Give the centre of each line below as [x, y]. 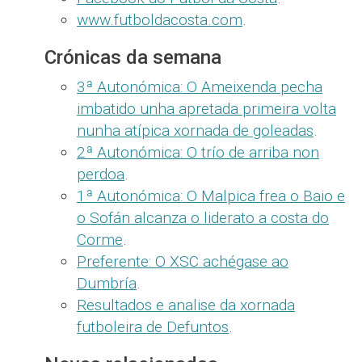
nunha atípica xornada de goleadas [195, 131]
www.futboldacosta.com [160, 20]
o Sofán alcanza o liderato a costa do [203, 218]
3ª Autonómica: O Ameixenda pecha [200, 87]
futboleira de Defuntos [153, 327]
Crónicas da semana [133, 58]
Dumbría [107, 284]
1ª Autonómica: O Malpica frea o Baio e [211, 196]
